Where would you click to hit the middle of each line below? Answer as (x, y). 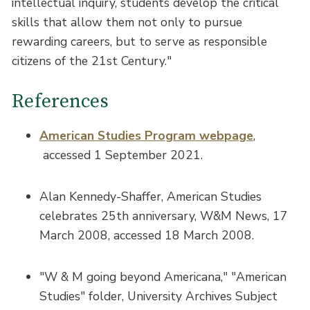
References (60, 102)
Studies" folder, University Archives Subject (159, 297)
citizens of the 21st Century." (92, 61)
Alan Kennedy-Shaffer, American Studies (151, 196)
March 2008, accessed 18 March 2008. (147, 235)
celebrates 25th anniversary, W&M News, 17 (164, 216)
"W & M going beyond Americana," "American (163, 277)
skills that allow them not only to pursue (127, 22)
